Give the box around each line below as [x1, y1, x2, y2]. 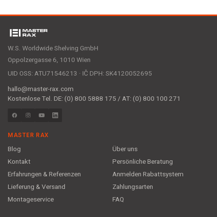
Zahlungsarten [112, 182, 154, 192]
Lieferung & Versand [8, 182, 65, 192]
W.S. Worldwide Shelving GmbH [8, 43, 98, 53]
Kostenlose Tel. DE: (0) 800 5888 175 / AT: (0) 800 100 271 [8, 93, 181, 104]
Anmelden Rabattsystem [112, 169, 184, 179]
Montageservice [8, 194, 54, 204]
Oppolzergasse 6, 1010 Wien [8, 55, 91, 65]
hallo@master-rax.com [8, 84, 74, 94]
